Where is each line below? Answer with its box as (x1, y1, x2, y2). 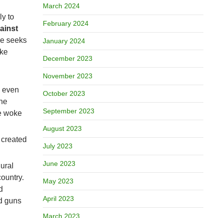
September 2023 (42, 107, 94, 115)
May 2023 (42, 177, 73, 185)
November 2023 (42, 72, 92, 80)
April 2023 (42, 195, 74, 202)
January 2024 (42, 37, 85, 45)
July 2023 (42, 142, 73, 150)
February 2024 (42, 19, 89, 27)
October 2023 (42, 90, 85, 97)
